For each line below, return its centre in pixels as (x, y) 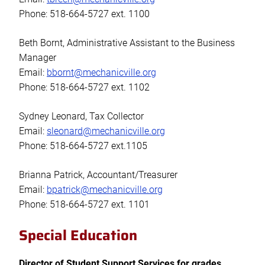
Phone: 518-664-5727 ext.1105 (83, 146)
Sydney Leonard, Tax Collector (81, 117)
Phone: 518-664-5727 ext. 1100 (84, 14)
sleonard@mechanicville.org (106, 131)
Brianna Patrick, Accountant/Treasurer (98, 175)
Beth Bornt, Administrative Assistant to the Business (127, 43)
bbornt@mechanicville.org (101, 73)
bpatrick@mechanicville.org (105, 190)
